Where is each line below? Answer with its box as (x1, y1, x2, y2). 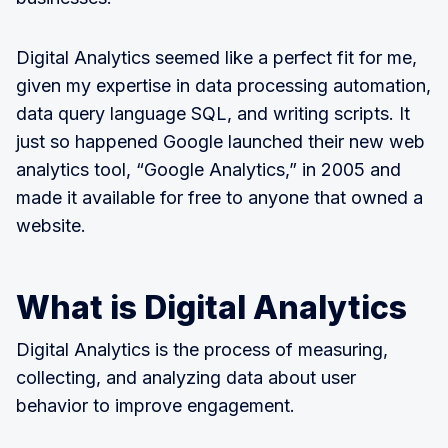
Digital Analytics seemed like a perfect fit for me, (16, 47, 417, 68)
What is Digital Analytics (16, 288, 407, 327)
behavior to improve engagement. (16, 395, 295, 416)
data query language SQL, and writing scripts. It (16, 103, 410, 124)
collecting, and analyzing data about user (16, 367, 356, 388)
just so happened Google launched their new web (16, 131, 425, 152)
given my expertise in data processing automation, (16, 75, 431, 96)
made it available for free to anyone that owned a (16, 187, 423, 208)
